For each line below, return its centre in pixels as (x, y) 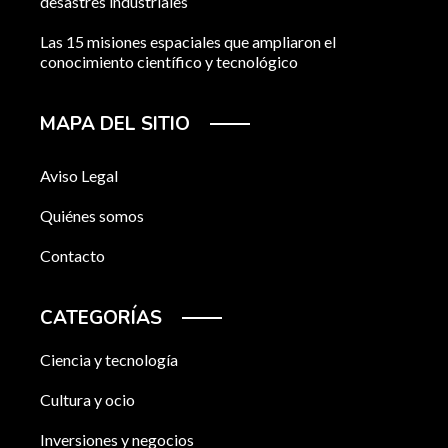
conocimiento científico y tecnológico (169, 61)
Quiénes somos (92, 215)
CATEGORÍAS (101, 317)
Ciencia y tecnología (109, 359)
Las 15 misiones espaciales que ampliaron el (188, 41)
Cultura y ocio (87, 399)
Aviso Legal (79, 175)
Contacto (72, 255)
